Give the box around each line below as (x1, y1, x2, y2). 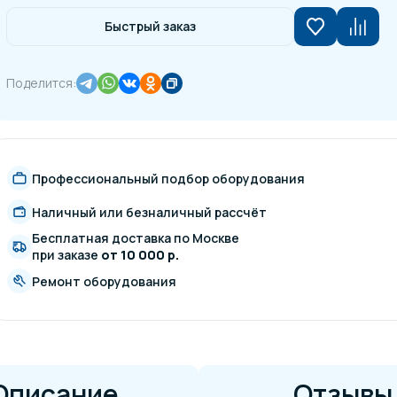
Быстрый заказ (105, 18, 197, 35)
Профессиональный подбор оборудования (32, 169, 306, 187)
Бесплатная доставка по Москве (32, 230, 240, 246)
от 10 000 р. (101, 246, 180, 263)
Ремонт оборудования (32, 272, 177, 290)
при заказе (32, 246, 102, 263)
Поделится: (6, 74, 77, 91)
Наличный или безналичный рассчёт (32, 203, 268, 221)
